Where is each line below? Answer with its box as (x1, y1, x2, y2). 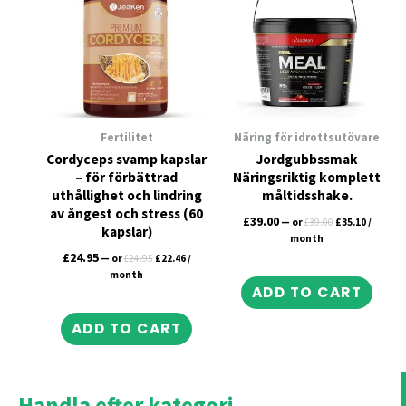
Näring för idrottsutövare (234, 129, 380, 145)
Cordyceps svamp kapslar (46, 150, 207, 169)
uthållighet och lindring (51, 187, 202, 205)
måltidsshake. (261, 187, 353, 205)
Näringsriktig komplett (233, 169, 381, 187)
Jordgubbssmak (256, 150, 358, 169)
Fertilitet (100, 129, 153, 145)
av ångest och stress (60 (50, 205, 203, 223)
